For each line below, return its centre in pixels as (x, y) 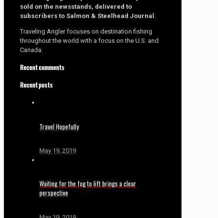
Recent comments (42, 67)
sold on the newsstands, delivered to (76, 6)
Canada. (31, 50)
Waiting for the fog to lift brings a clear (88, 184)
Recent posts (36, 85)
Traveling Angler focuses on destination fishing (86, 31)
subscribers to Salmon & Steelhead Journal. (88, 16)
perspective (54, 193)
